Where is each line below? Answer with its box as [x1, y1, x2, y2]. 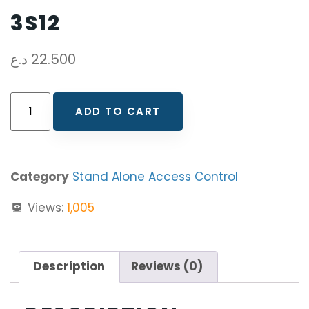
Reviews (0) [131, 258, 203, 275]
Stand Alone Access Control [72, 168, 238, 185]
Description [33, 258, 106, 275]
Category [10, 168, 69, 185]
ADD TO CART [75, 103, 161, 119]
